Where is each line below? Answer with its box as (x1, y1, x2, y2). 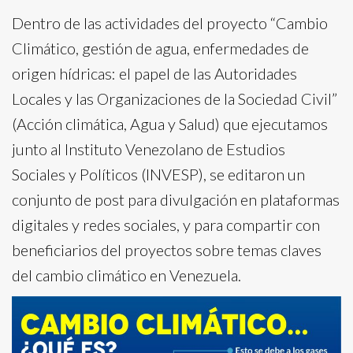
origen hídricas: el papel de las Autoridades (12, 64, 297, 83)
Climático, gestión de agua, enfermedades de (12, 39, 309, 58)
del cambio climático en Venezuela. (12, 266, 241, 284)
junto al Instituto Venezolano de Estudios (12, 139, 285, 158)
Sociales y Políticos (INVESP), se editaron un (12, 165, 305, 184)
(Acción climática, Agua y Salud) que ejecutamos (12, 114, 328, 133)
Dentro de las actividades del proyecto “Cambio (12, 13, 328, 32)
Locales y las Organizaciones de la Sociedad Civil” (12, 89, 337, 108)
